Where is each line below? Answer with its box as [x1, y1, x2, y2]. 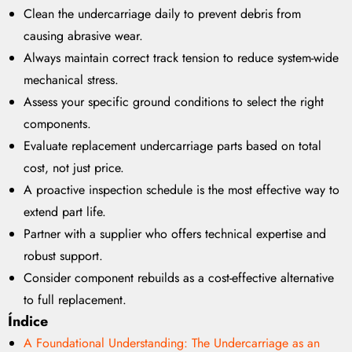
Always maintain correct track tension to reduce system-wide [24, 49, 339, 68]
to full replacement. [24, 291, 126, 310]
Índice [8, 311, 48, 332]
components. [24, 115, 91, 134]
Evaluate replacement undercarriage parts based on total [24, 137, 321, 156]
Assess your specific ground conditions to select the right [24, 93, 324, 112]
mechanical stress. [24, 71, 119, 90]
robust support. [24, 247, 103, 266]
